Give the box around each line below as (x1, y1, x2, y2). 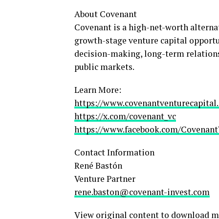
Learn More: (74, 84, 121, 95)
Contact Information (74, 147, 156, 158)
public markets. (74, 61, 134, 72)
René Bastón (74, 160, 122, 171)
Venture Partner (74, 173, 135, 184)
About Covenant (74, 8, 139, 20)
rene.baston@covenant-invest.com (74, 186, 210, 197)
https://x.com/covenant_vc (74, 110, 176, 122)
